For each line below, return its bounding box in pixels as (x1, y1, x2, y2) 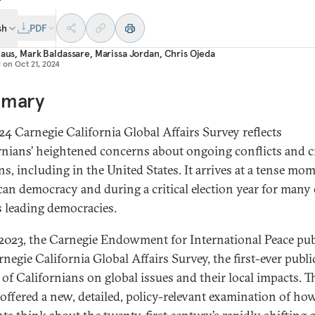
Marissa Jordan (94, 47, 160, 60)
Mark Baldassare (20, 47, 90, 60)
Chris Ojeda (164, 47, 215, 60)
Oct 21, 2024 (15, 58, 60, 69)
